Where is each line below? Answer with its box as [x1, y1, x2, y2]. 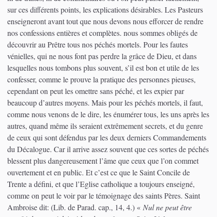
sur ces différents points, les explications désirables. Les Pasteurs [7, 4, 203, 15]
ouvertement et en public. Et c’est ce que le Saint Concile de [7, 167, 190, 178]
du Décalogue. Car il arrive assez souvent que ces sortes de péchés [7, 144, 209, 155]
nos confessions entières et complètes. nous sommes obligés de [7, 28, 198, 38]
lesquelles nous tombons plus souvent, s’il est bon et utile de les [7, 62, 199, 73]
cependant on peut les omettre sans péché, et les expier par [7, 86, 184, 96]
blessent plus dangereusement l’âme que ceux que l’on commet [7, 155, 199, 166]
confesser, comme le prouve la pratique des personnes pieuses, [7, 74, 196, 85]
